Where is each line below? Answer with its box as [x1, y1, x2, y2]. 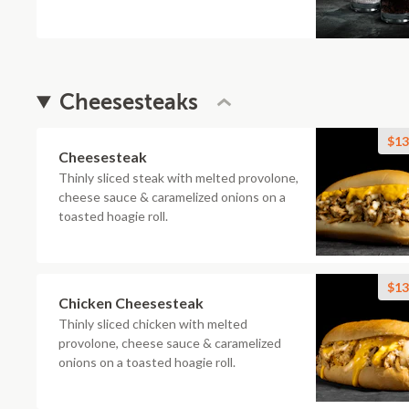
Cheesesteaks [59, 89, 199, 115]
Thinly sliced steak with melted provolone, [58, 170, 299, 185]
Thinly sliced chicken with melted [58, 316, 247, 331]
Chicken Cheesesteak [58, 294, 204, 311]
